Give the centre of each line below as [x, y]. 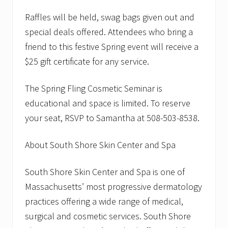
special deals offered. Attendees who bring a [109, 32]
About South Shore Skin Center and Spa [100, 145]
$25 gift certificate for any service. [87, 62]
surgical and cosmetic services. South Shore [108, 216]
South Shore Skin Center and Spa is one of [105, 172]
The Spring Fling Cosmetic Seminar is [94, 89]
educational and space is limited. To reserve [108, 103]
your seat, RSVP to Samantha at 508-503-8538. [112, 118]
